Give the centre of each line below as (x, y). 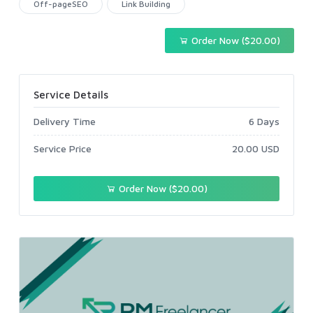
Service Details (71, 95)
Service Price (63, 149)
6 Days (264, 122)
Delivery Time (65, 122)
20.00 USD (256, 149)
